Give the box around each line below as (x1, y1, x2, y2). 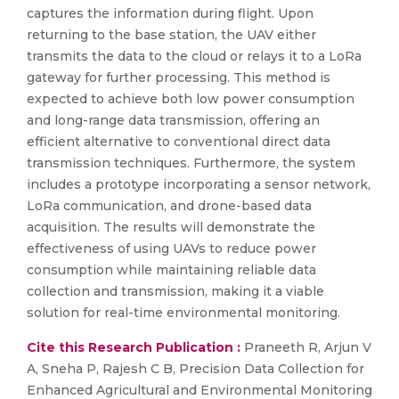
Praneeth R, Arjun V (240, 339, 371, 355)
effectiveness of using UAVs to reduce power (27, 240, 316, 256)
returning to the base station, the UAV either (27, 27, 316, 43)
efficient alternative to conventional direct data (27, 134, 330, 150)
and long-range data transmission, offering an (27, 112, 320, 128)
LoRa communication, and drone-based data (27, 198, 312, 214)
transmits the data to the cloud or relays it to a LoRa (27, 48, 362, 64)
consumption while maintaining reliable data (27, 262, 316, 278)
